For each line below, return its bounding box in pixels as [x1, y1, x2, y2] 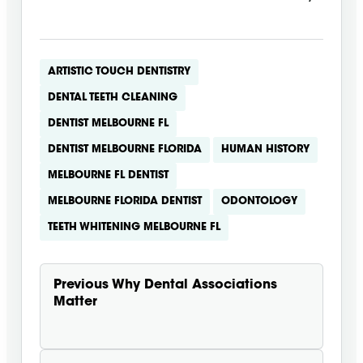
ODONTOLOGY [221, 196, 297, 207]
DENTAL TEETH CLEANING [48, 92, 177, 104]
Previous [53, 279, 109, 293]
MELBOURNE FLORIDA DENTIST [48, 196, 202, 207]
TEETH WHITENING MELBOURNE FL [48, 222, 220, 233]
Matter [53, 296, 97, 310]
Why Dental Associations [112, 279, 277, 293]
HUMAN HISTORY [221, 144, 310, 156]
